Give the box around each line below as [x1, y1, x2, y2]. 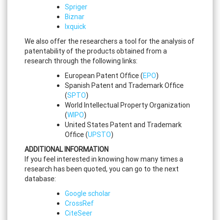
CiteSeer [65, 209, 92, 218]
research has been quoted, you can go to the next [25, 165, 179, 174]
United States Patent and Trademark [65, 120, 182, 130]
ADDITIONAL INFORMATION [25, 145, 109, 154]
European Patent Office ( [65, 71, 143, 81]
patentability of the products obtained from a [25, 47, 167, 56]
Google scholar [65, 189, 110, 198]
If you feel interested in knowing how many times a [25, 155, 183, 164]
